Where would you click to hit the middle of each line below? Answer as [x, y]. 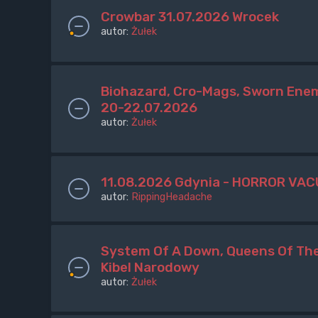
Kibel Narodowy [150, 267]
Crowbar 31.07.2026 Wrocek [190, 16]
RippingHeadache [172, 196]
